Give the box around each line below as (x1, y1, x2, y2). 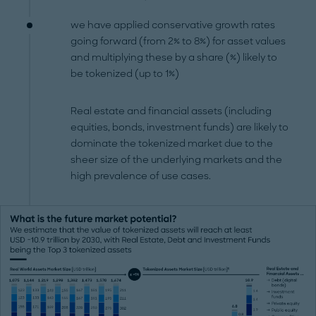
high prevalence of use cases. (71, 170, 212, 183)
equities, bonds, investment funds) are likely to (71, 121, 289, 134)
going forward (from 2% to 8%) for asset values (71, 35, 286, 48)
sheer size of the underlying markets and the (71, 154, 283, 166)
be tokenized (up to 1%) (71, 68, 180, 80)
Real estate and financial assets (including (71, 105, 272, 118)
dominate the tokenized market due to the (71, 138, 274, 150)
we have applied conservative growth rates (71, 19, 276, 32)
